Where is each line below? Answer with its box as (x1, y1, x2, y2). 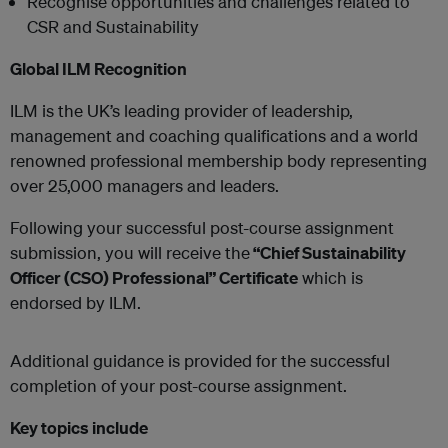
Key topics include (10, 417, 148, 438)
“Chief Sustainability (250, 242, 406, 263)
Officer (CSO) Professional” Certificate (10, 267, 298, 288)
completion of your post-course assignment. (10, 375, 347, 396)
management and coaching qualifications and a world (10, 125, 418, 146)
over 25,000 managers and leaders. (10, 175, 279, 196)
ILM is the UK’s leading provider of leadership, (10, 100, 353, 121)
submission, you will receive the (10, 242, 250, 263)
